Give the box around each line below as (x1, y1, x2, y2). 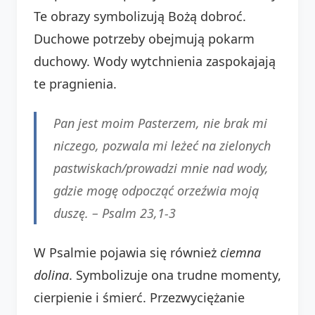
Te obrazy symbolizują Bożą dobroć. (34, 7, 246, 25)
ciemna (220, 243, 261, 261)
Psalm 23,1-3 (102, 204, 176, 221)
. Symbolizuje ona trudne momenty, (69, 266, 281, 283)
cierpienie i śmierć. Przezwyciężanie (34, 288, 245, 306)
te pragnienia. (34, 75, 117, 92)
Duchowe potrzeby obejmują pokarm (34, 30, 255, 47)
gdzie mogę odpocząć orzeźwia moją (53, 181, 259, 199)
